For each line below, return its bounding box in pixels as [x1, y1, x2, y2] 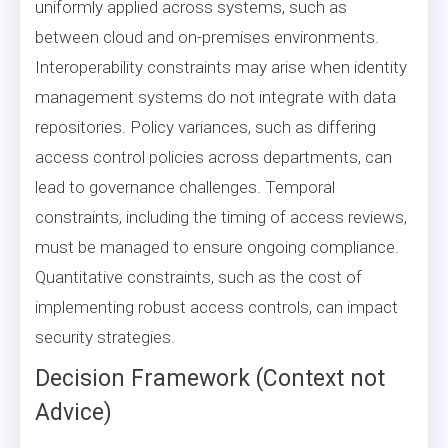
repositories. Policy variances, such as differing [35, 116, 376, 137]
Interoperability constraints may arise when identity [35, 56, 407, 77]
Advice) [35, 398, 112, 426]
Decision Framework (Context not [35, 364, 385, 392]
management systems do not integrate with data [35, 86, 396, 107]
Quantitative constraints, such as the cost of [35, 266, 362, 287]
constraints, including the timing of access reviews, [35, 206, 407, 227]
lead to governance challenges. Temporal [35, 176, 335, 197]
